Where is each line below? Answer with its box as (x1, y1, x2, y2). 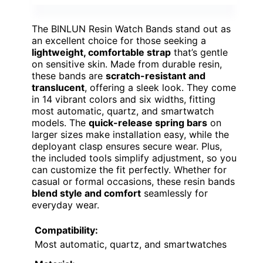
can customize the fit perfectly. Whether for (32, 164, 227, 176)
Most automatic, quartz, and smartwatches (35, 238, 227, 251)
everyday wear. (32, 199, 99, 211)
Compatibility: (35, 224, 98, 237)
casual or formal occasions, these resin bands (32, 176, 235, 188)
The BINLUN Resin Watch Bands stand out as (32, 23, 231, 35)
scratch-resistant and (106, 70, 205, 82)
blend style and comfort (32, 187, 141, 200)
